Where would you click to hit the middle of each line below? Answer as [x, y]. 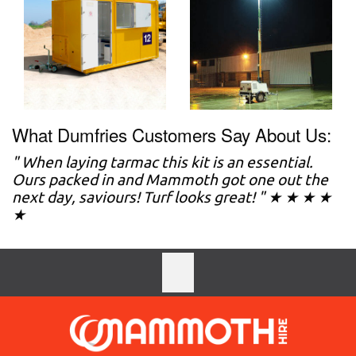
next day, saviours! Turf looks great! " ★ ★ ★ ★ [172, 197]
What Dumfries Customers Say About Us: [172, 135]
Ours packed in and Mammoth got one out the [170, 180]
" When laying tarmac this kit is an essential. [163, 163]
